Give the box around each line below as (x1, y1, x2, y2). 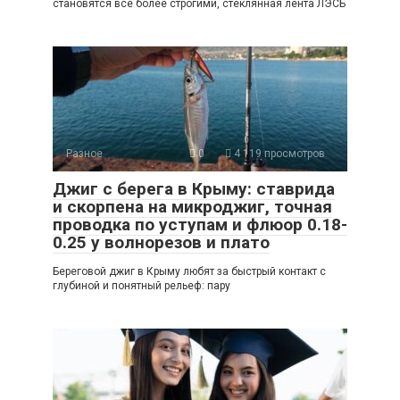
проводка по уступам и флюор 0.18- (53, 214, 347, 236)
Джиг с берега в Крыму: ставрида (53, 179, 335, 200)
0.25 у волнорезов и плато (53, 232, 270, 254)
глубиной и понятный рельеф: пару (53, 279, 230, 293)
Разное (66, 147, 103, 161)
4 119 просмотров (231, 147, 325, 161)
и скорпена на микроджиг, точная (53, 196, 332, 218)
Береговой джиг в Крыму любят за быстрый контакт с (53, 265, 326, 279)
